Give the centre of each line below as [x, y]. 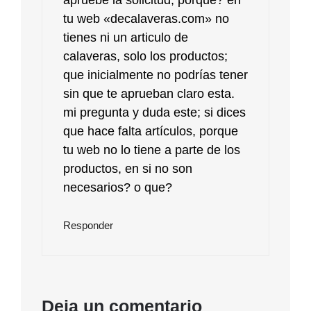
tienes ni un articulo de [126, 37]
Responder [88, 225]
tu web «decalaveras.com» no [146, 18]
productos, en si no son [128, 168]
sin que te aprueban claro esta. [149, 93]
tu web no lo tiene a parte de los [152, 150]
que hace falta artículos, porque [151, 131]
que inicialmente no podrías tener [155, 75]
